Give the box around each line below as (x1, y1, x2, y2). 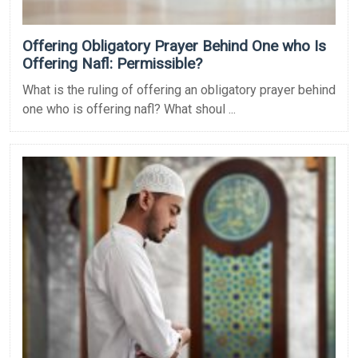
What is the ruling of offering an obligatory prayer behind (22, 82, 336, 97)
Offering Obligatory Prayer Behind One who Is (22, 36, 326, 55)
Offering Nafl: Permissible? (22, 54, 202, 73)
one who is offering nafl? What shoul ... (22, 101, 236, 117)
